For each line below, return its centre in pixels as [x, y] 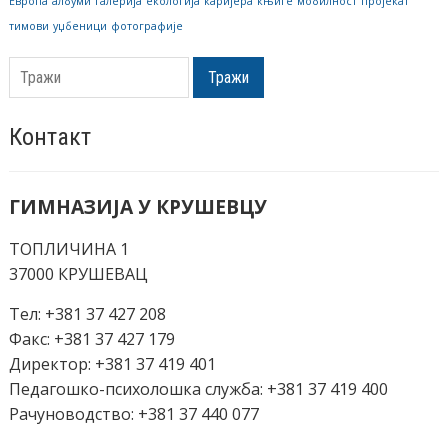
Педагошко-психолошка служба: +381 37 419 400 [198, 388]
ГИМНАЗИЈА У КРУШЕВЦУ [137, 206]
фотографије [146, 25]
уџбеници [79, 25]
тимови [28, 25]
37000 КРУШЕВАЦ [78, 273]
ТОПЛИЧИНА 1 [68, 248]
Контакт [49, 136]
